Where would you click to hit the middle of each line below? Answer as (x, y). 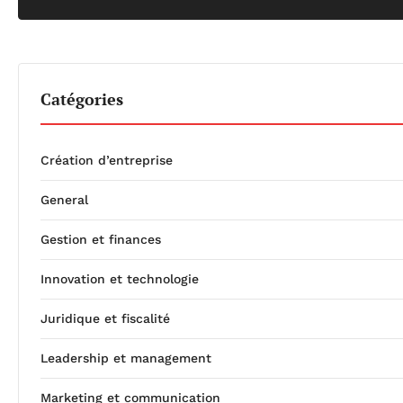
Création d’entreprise (107, 160)
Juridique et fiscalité (105, 318)
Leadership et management (126, 358)
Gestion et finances (101, 239)
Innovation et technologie (120, 278)
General (64, 199)
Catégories (82, 99)
